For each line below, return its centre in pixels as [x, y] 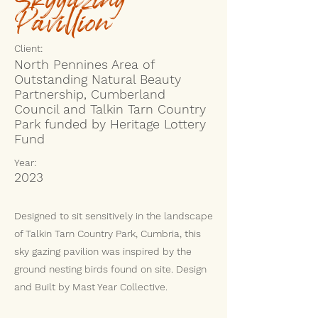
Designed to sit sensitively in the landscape [114, 215]
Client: [28, 48]
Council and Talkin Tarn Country [110, 109]
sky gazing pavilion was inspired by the [103, 251]
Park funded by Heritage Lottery [110, 124]
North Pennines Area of [84, 64]
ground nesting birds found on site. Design [110, 269]
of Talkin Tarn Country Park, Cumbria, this [108, 233]
